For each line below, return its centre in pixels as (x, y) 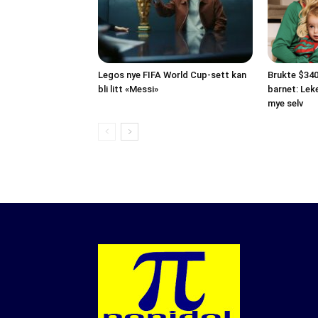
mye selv (285, 103)
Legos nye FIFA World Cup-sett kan (172, 75)
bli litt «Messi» (128, 89)
